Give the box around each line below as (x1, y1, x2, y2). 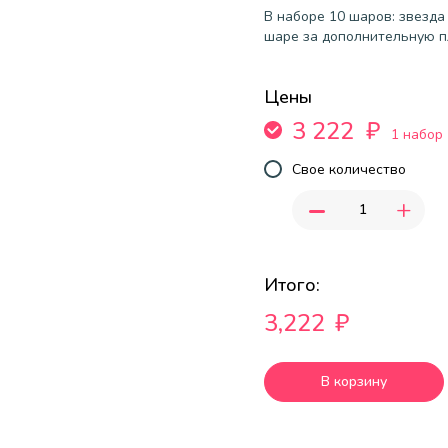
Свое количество (292, 159, 406, 179)
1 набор (391, 124, 443, 144)
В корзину (321, 371, 387, 391)
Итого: (264, 272, 320, 297)
